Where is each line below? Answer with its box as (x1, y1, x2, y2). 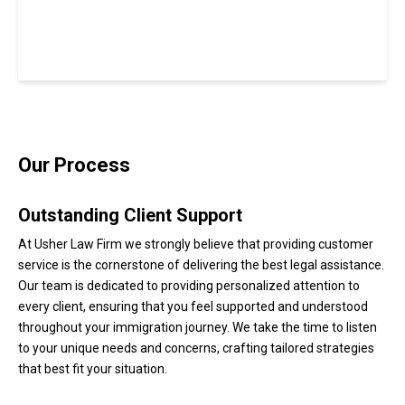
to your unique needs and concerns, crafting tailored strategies (18, 341, 374, 356)
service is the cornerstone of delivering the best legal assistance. (18, 258, 384, 273)
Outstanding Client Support (18, 203, 242, 226)
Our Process (18, 154, 130, 177)
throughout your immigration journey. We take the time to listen (18, 320, 377, 335)
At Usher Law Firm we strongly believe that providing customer (18, 237, 373, 252)
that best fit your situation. (18, 362, 167, 377)
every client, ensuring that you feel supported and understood (18, 299, 368, 315)
